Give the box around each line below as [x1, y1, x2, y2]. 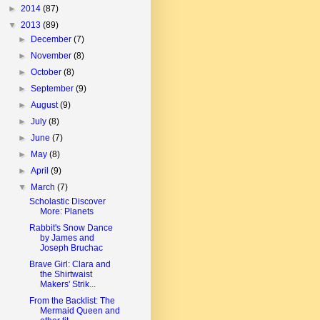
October [31, 66, 64, 77]
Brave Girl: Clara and [29, 259, 111, 269]
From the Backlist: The [29, 295, 115, 306]
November [31, 50, 74, 61]
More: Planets [39, 206, 94, 216]
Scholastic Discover [29, 196, 106, 206]
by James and [39, 232, 94, 243]
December [31, 34, 74, 44]
